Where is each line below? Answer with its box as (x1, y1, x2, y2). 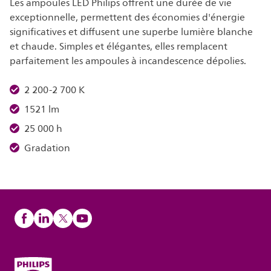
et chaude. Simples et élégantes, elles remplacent (10, 39, 227, 54)
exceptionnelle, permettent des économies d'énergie (10, 10, 245, 25)
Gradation (24, 140, 70, 156)
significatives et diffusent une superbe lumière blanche (10, 24, 253, 40)
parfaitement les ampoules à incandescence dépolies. (10, 53, 246, 69)
